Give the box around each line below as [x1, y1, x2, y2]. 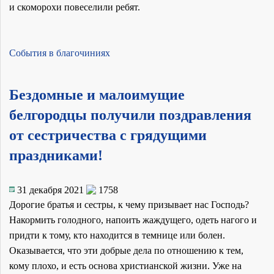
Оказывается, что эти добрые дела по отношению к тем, [9, 245, 243, 256]
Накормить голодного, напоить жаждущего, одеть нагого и [9, 215, 257, 226]
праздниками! [9, 147, 103, 163]
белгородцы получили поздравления [9, 106, 251, 123]
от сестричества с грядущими [9, 127, 207, 143]
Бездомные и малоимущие [9, 86, 185, 103]
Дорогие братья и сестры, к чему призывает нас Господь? [9, 199, 249, 210]
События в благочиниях [9, 47, 110, 58]
